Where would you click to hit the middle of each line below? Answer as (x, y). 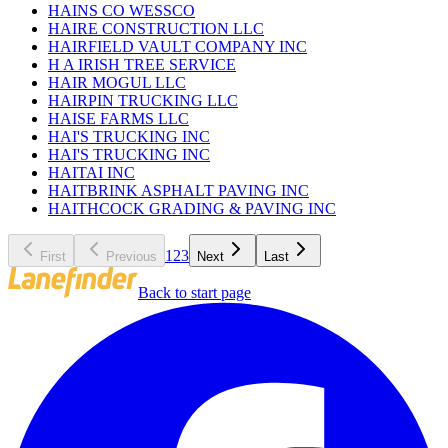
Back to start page (194, 292)
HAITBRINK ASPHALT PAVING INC (178, 191)
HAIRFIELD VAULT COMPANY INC (177, 47)
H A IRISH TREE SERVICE (142, 65)
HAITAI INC (91, 173)
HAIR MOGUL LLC (117, 83)
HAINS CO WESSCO (121, 11)
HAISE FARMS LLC (118, 119)
